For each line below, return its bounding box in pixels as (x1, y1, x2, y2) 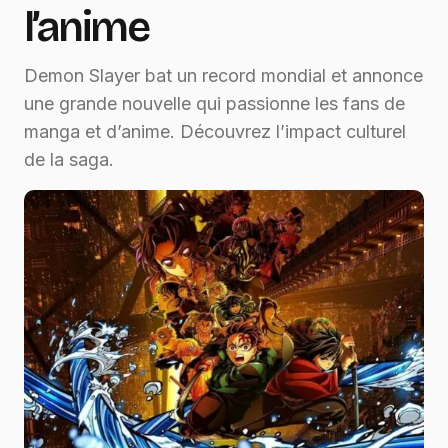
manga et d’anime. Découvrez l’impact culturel (24, 121, 406, 143)
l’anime (24, 2, 149, 53)
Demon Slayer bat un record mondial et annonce (24, 65, 423, 87)
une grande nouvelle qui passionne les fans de (24, 93, 405, 115)
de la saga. (24, 149, 114, 171)
